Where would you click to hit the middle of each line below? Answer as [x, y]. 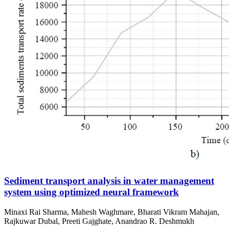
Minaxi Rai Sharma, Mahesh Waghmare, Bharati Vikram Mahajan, [112, 212]
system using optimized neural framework [91, 192]
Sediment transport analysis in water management [109, 180]
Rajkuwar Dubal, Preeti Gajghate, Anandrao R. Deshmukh [99, 221]
